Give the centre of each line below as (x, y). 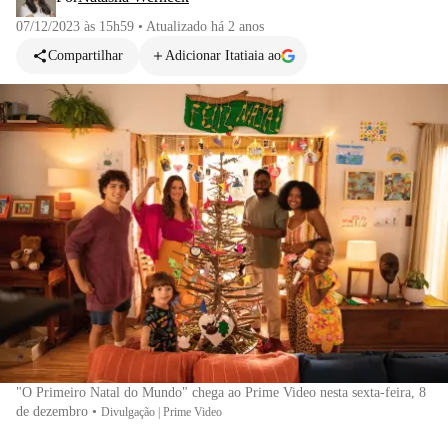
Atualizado (178, 26)
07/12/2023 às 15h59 (75, 26)
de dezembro (52, 411)
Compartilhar (85, 55)
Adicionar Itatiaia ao (223, 55)
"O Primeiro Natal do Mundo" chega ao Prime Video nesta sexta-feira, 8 (221, 392)
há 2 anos (237, 26)
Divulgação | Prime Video (161, 411)
